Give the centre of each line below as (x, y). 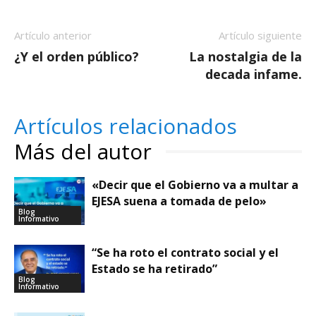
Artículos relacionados (126, 126)
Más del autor (83, 151)
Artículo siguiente (260, 35)
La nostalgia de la (245, 56)
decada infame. (254, 74)
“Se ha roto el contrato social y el (185, 252)
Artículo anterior (53, 35)
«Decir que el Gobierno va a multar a (195, 184)
